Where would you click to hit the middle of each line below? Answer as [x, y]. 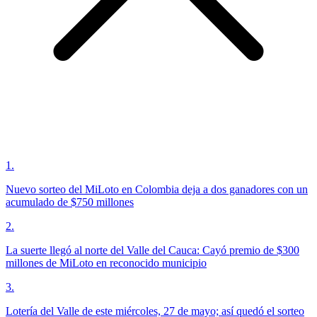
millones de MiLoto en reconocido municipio [106, 263]
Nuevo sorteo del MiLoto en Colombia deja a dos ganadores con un [157, 190]
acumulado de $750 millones [70, 202]
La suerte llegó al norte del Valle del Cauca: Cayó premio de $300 [152, 250]
